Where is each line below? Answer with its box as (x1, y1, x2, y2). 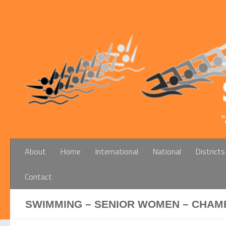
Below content (14, 10, 52, 16)
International (95, 145, 138, 157)
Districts (195, 145, 225, 157)
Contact (25, 170, 52, 183)
